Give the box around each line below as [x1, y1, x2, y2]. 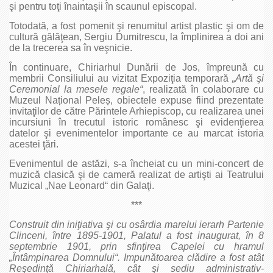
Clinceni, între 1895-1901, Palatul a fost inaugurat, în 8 [9, 230, 264, 241]
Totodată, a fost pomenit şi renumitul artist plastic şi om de [9, 20, 264, 31]
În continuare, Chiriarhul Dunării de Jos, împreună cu [9, 62, 264, 73]
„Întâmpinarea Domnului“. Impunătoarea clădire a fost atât [9, 252, 264, 263]
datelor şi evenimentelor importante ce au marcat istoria [9, 127, 264, 138]
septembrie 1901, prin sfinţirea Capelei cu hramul [9, 241, 264, 252]
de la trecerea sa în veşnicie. [9, 42, 132, 53]
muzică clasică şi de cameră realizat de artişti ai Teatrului [9, 169, 264, 180]
